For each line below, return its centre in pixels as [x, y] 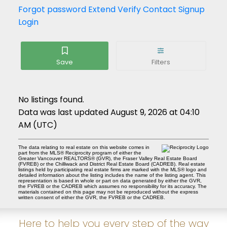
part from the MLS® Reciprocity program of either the [80, 153]
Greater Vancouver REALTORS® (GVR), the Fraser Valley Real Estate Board [107, 158]
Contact [159, 9]
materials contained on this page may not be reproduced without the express [108, 192]
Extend [102, 9]
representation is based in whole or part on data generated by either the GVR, [110, 180]
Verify [129, 9]
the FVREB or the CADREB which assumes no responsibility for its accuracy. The [112, 186]
